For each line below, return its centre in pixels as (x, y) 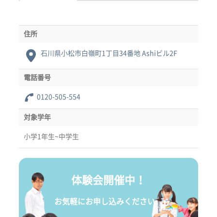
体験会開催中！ (108, 180)
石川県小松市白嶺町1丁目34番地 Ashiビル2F (109, 53)
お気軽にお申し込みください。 (108, 201)
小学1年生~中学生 (51, 136)
